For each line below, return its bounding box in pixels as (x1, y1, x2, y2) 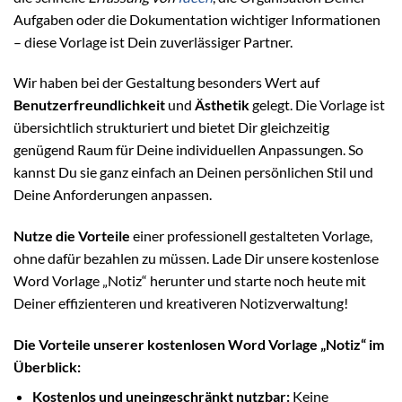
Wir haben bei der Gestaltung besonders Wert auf (13, 74, 319, 92)
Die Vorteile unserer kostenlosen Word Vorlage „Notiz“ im (13, 335, 384, 353)
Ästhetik (195, 96, 249, 114)
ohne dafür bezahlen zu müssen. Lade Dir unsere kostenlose (13, 249, 379, 267)
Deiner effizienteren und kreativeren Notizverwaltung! (13, 294, 348, 312)
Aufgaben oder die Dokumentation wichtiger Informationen (13, 10, 380, 28)
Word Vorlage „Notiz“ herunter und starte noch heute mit (13, 272, 366, 290)
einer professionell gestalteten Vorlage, (130, 227, 372, 245)
